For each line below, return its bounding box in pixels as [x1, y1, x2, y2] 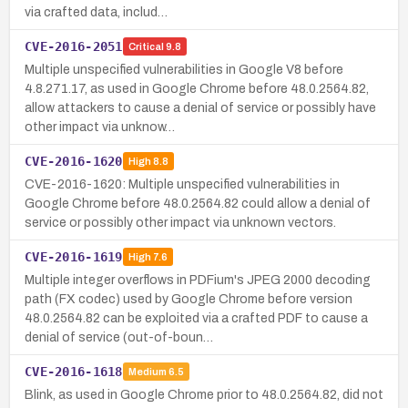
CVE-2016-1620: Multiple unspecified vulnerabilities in [25, 177, 340, 191]
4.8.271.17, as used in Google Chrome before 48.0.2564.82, [25, 81, 369, 96]
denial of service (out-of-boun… [25, 330, 213, 344]
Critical [127, 41, 164, 53]
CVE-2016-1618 [25, 363, 123, 379]
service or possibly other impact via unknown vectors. [25, 215, 336, 229]
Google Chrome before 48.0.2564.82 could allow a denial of [25, 196, 371, 210]
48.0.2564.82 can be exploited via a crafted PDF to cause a [25, 311, 368, 325]
